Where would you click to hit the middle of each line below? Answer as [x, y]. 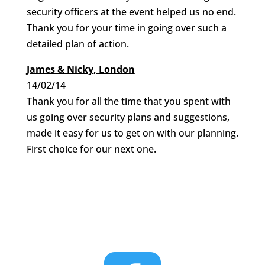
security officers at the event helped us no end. [131, 12]
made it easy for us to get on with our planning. [132, 133]
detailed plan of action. [77, 44]
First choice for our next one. [91, 149]
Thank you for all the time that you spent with [128, 101]
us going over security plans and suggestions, [128, 117]
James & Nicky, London [80, 69]
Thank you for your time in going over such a [126, 28]
